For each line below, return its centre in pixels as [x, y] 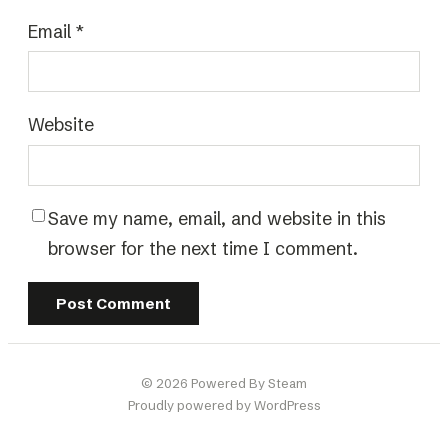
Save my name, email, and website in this [217, 218]
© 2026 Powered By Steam [224, 382]
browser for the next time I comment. [203, 248]
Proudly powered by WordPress [224, 404]
